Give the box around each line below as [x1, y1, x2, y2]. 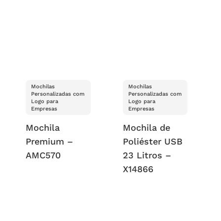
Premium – [26, 136, 74, 147]
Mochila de [122, 122, 170, 133]
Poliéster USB [122, 136, 183, 147]
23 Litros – [122, 150, 171, 161]
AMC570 [26, 150, 61, 161]
